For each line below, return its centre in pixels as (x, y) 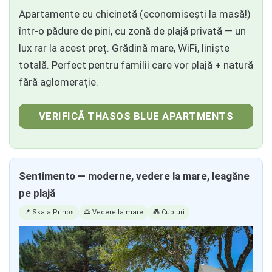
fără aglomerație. (59, 82)
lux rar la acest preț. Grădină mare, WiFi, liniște (124, 48)
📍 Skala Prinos (49, 212)
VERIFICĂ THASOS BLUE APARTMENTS (136, 116)
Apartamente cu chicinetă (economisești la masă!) (135, 14)
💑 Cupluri (169, 212)
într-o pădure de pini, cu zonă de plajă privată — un (132, 31)
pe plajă (37, 193)
